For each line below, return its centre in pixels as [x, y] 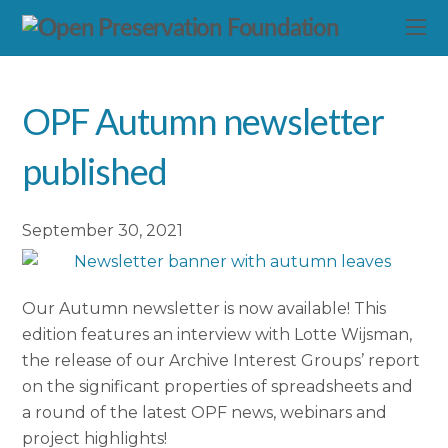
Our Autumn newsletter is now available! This [204, 308]
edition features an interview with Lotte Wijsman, [217, 334]
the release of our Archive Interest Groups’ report [221, 360]
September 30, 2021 [103, 230]
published [94, 171]
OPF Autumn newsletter [203, 121]
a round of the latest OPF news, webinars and [205, 412]
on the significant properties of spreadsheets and [218, 386]
